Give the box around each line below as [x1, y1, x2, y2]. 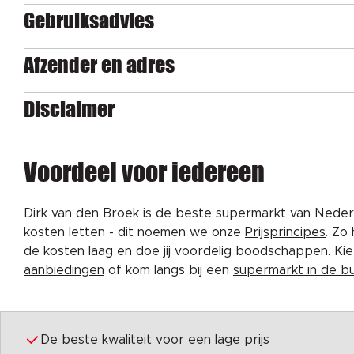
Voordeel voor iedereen [24, 156, 265, 187]
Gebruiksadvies [24, 8, 154, 32]
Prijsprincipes [245, 226, 326, 239]
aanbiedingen [24, 264, 104, 277]
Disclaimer [24, 96, 115, 121]
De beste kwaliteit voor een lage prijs [40, 333, 269, 346]
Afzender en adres [24, 52, 175, 77]
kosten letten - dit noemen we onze [24, 226, 245, 239]
